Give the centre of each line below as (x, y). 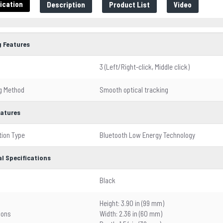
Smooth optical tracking (134, 90)
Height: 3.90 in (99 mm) (132, 203)
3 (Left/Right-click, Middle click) (145, 67)
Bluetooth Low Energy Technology (147, 135)
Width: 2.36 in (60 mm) (131, 214)
